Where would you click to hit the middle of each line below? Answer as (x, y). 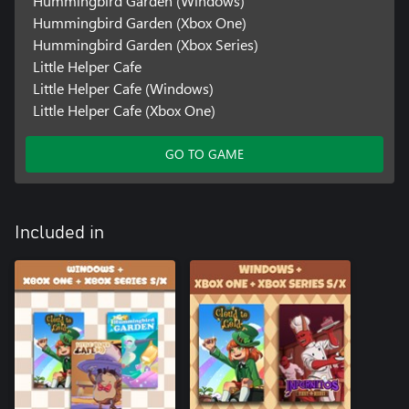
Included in (59, 232)
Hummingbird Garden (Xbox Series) (145, 44)
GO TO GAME (204, 153)
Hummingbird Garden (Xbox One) (139, 22)
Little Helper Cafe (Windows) (123, 88)
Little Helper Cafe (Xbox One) (124, 110)
